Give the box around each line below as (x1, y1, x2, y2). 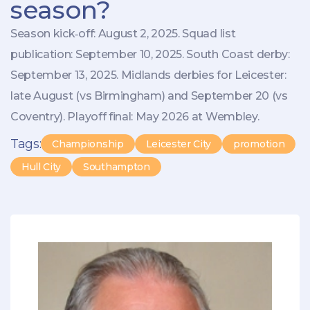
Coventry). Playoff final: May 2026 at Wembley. (10, 109, 259, 123)
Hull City (21, 160, 62, 173)
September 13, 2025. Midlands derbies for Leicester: (10, 68, 286, 82)
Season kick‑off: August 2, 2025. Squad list (10, 26, 236, 40)
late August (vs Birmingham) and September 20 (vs (10, 89, 288, 102)
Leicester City (145, 137, 212, 150)
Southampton (83, 160, 150, 173)
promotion (233, 137, 285, 150)
